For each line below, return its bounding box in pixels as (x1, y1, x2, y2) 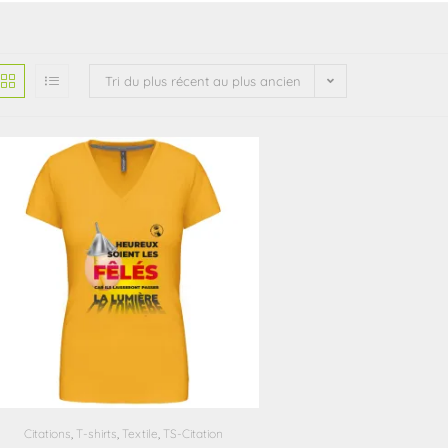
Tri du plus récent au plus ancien (105, 72, 301, 89)
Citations (23, 426, 71, 442)
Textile (121, 426, 158, 442)
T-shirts (75, 426, 117, 442)
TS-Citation (162, 426, 223, 442)
